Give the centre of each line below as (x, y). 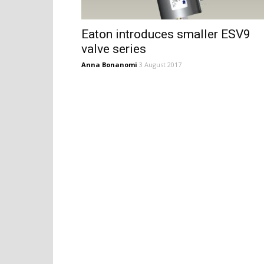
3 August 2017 (160, 65)
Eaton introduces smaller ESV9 (166, 34)
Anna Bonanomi (109, 65)
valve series (114, 49)
